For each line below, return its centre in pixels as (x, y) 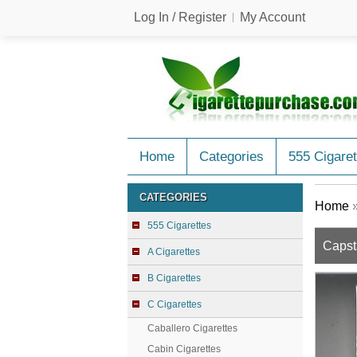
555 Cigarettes (179, 226)
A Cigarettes (174, 252)
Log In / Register (180, 17)
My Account (273, 17)
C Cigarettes (175, 304)
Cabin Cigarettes (184, 349)
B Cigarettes (174, 278)
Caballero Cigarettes (192, 328)
